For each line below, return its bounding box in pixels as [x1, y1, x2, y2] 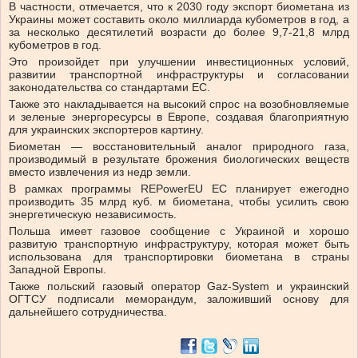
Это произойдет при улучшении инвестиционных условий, [9, 55, 349, 69]
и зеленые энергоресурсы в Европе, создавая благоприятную [9, 110, 349, 124]
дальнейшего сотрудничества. [9, 305, 167, 319]
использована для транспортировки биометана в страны [9, 250, 349, 264]
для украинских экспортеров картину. [9, 123, 204, 137]
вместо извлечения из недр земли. [9, 165, 191, 179]
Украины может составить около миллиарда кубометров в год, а [9, 13, 349, 26]
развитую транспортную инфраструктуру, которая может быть [9, 237, 349, 251]
